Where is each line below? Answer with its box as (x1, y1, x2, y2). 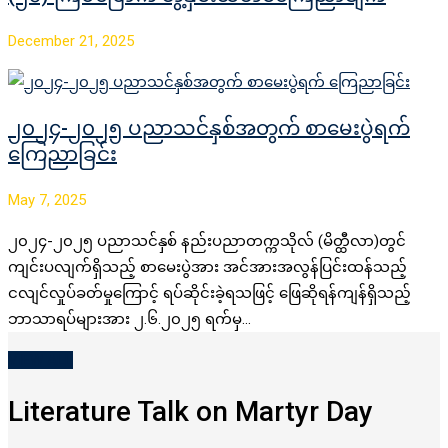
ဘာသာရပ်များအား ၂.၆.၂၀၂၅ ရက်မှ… (8, 309, 251, 328)
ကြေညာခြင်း (8, 141, 117, 166)
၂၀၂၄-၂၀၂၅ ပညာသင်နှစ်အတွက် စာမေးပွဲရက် (8, 115, 410, 140)
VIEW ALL (8, 350, 73, 369)
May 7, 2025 (8, 190, 86, 209)
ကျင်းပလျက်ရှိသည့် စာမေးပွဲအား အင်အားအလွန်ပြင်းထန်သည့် (8, 257, 407, 276)
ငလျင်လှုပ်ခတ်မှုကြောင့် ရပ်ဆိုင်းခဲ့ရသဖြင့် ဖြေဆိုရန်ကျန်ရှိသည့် (8, 283, 411, 302)
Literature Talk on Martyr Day (8, 395, 373, 429)
